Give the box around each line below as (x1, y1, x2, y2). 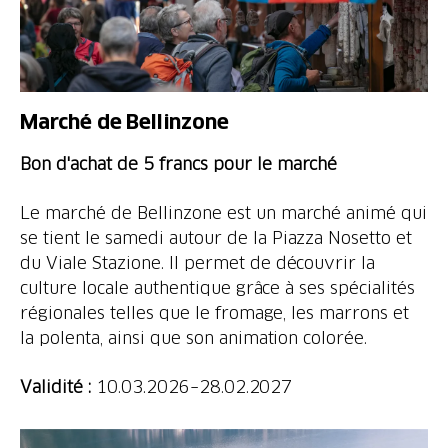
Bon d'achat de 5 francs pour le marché (20, 154, 338, 174)
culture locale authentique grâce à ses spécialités (20, 278, 416, 298)
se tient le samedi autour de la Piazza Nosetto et (20, 228, 413, 248)
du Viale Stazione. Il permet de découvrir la (20, 253, 376, 273)
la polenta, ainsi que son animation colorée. (20, 328, 368, 348)
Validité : (20, 377, 96, 397)
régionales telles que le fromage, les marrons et (20, 303, 410, 323)
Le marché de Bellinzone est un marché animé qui (20, 203, 428, 223)
